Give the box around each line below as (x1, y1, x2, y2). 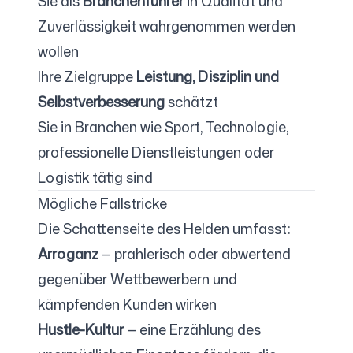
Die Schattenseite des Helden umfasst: (38, 218, 291, 239)
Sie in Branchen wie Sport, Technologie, (38, 117, 288, 137)
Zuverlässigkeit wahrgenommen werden (38, 16, 295, 36)
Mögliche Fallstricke (38, 193, 167, 214)
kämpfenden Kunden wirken (38, 294, 217, 314)
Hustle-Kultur (38, 319, 124, 340)
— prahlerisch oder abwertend (98, 243, 291, 264)
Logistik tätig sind (38, 167, 153, 188)
